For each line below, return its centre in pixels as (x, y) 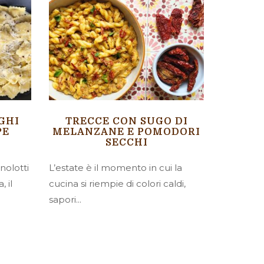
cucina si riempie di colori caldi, (118, 183)
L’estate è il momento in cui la (116, 167)
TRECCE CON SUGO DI (126, 121)
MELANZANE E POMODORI (127, 132)
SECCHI (126, 142)
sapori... (65, 199)
